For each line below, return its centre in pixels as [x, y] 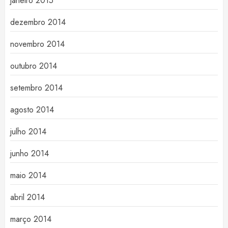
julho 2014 [28, 132]
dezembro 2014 [38, 22]
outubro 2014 [34, 66]
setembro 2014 [36, 88]
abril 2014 [27, 197]
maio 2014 [28, 176]
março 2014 [31, 219]
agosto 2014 [32, 110]
